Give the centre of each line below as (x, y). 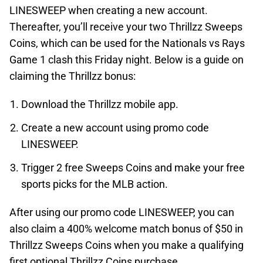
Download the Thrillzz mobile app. (100, 104)
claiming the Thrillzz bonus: (73, 76)
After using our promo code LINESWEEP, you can (122, 212)
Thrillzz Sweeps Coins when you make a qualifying (127, 245)
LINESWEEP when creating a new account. (109, 10)
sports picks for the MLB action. (95, 184)
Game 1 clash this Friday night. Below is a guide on (127, 60)
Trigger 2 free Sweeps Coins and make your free (133, 168)
